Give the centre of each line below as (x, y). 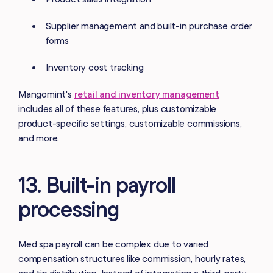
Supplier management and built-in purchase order (149, 25)
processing (69, 208)
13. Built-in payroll (97, 184)
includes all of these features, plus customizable (118, 108)
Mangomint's (46, 94)
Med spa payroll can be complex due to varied (114, 243)
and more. (39, 137)
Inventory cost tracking (95, 67)
